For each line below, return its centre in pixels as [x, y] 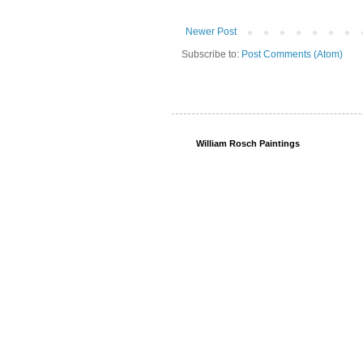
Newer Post [211, 31]
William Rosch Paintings [248, 143]
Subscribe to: [211, 54]
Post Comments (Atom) [292, 54]
